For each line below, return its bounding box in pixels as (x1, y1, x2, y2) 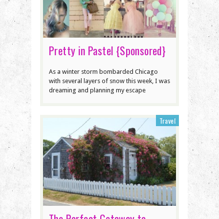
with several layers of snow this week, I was (49, 77, 170, 85)
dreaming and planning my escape (49, 86, 146, 94)
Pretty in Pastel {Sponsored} (49, 42, 166, 58)
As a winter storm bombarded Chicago (49, 67, 158, 75)
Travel (159, 115, 175, 126)
